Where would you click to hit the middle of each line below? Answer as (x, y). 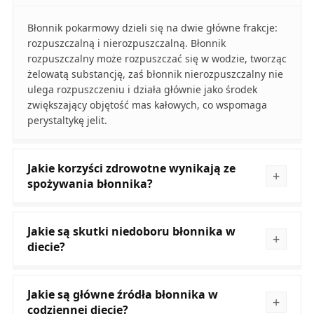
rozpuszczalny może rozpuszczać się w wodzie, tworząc (157, 59)
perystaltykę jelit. (67, 121)
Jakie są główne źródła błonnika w (122, 295)
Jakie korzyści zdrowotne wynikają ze (131, 169)
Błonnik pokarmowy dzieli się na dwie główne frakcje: (152, 28)
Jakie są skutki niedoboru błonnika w (131, 232)
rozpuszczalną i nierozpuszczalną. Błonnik (126, 43)
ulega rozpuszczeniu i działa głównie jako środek (142, 90)
